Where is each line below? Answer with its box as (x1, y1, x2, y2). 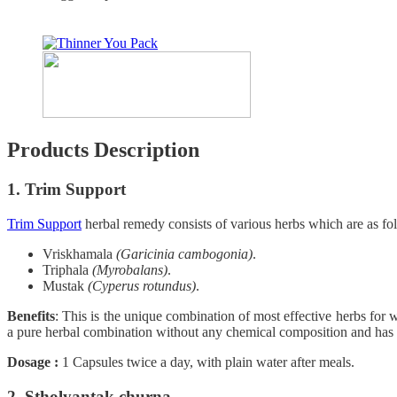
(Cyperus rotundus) (88, 278, 196, 294)
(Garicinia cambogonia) (116, 246, 253, 262)
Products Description (7, 138, 199, 162)
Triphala (43, 262, 92, 278)
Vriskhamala (43, 246, 116, 262)
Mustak (43, 278, 88, 294)
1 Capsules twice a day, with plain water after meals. (62, 354, 354, 370)
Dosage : (7, 354, 62, 370)
